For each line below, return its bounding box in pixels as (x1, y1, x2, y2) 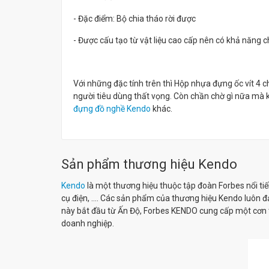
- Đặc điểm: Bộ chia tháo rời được (73, 13, 196, 23)
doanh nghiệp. (61, 218, 114, 228)
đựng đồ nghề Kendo (73, 103, 151, 113)
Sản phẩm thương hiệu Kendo (61, 156, 237, 172)
